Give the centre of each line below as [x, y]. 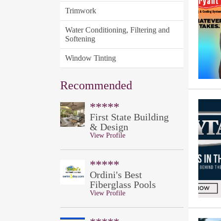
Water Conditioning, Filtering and [117, 30]
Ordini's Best [116, 175]
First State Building [129, 117]
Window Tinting [91, 58]
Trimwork [81, 11]
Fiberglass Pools [123, 184]
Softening [80, 39]
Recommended [96, 85]
